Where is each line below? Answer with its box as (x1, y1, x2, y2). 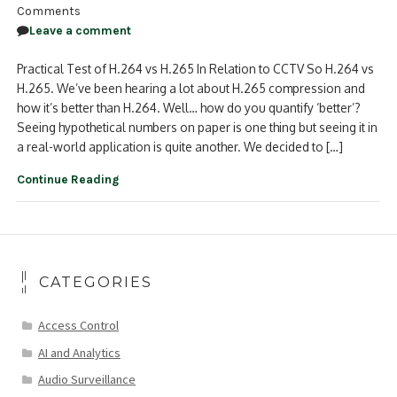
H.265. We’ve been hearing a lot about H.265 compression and (17, 81, 366, 97)
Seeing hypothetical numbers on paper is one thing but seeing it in (17, 120, 378, 136)
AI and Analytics (37, 344, 121, 361)
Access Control (37, 317, 119, 334)
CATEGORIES (39, 274, 153, 292)
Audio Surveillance (37, 371, 136, 388)
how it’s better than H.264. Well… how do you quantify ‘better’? (17, 100, 362, 116)
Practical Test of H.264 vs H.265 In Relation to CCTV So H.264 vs (17, 61, 375, 77)
